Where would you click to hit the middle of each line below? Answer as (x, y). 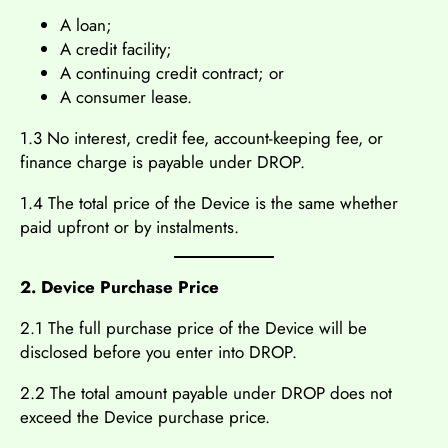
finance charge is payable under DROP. (162, 161)
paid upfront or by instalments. (129, 226)
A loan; (86, 24)
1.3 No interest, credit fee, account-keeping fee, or (201, 137)
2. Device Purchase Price (119, 286)
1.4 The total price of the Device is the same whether (209, 202)
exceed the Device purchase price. (145, 416)
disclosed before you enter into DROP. (158, 351)
